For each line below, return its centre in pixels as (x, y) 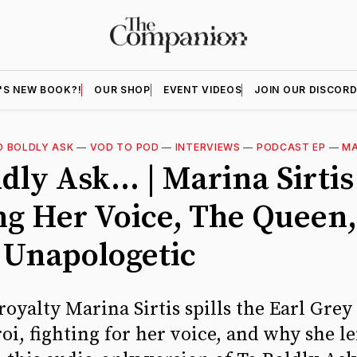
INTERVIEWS (208, 147)
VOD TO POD (124, 147)
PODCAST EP (291, 147)
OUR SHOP (122, 89)
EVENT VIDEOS (202, 89)
